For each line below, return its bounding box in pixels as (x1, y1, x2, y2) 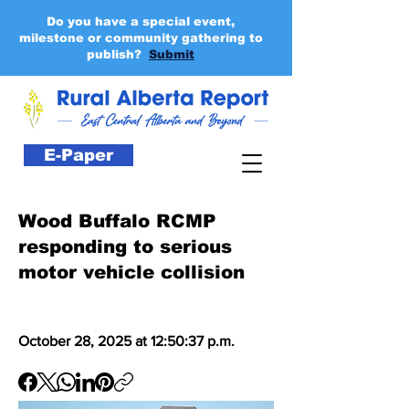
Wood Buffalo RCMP (18, 211, 215, 231)
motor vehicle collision (18, 262, 245, 282)
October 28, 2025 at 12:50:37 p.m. (18, 333, 235, 349)
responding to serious (18, 236, 232, 257)
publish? (87, 47, 145, 61)
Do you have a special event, (47, 15, 235, 28)
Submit (149, 47, 194, 61)
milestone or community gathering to (18, 31, 263, 45)
